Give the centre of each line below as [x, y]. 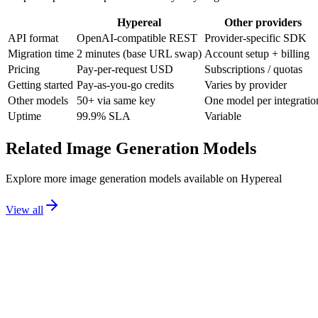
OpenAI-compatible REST [137, 38]
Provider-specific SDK [256, 38]
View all [24, 210]
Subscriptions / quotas [253, 70]
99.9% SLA [104, 116]
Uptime [24, 116]
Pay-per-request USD [125, 70]
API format [33, 38]
